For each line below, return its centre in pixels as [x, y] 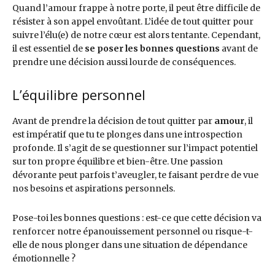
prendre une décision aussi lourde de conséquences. [124, 62]
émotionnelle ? [44, 259]
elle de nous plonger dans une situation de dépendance [130, 245]
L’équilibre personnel [79, 95]
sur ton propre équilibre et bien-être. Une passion [118, 162]
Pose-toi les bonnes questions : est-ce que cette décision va [137, 218]
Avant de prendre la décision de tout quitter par [113, 121]
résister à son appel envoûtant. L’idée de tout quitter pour [133, 22]
